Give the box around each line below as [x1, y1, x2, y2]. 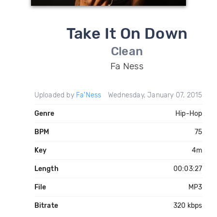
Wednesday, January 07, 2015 [108, 91, 202, 99]
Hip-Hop [175, 109, 202, 118]
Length [34, 165, 59, 173]
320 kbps [173, 201, 202, 210]
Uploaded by [34, 91, 76, 99]
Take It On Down [66, 24, 188, 43]
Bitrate [34, 201, 58, 210]
